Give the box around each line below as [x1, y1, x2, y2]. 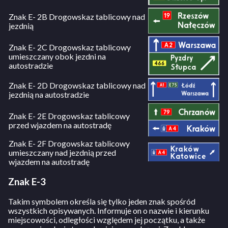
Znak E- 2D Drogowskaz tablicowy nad [9, 80, 146, 91]
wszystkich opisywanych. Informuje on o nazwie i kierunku [8, 205, 209, 215]
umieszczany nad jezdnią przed [9, 148, 116, 158]
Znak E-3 [8, 176, 46, 188]
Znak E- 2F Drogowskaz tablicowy [9, 138, 130, 149]
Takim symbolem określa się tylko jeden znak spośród [8, 196, 195, 206]
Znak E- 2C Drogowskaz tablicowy [9, 42, 131, 52]
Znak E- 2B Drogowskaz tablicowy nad [9, 12, 145, 22]
